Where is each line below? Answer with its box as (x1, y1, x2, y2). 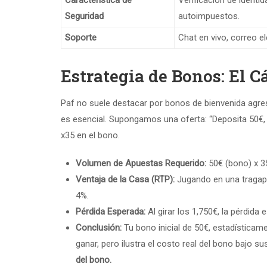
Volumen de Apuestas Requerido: (76, 158, 206, 169)
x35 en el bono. (61, 130, 120, 141)
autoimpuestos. (178, 11, 240, 21)
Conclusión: (76, 222, 122, 233)
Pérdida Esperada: (76, 206, 145, 217)
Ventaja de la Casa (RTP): (76, 174, 175, 185)
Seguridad (65, 11, 104, 21)
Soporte (65, 32, 97, 43)
